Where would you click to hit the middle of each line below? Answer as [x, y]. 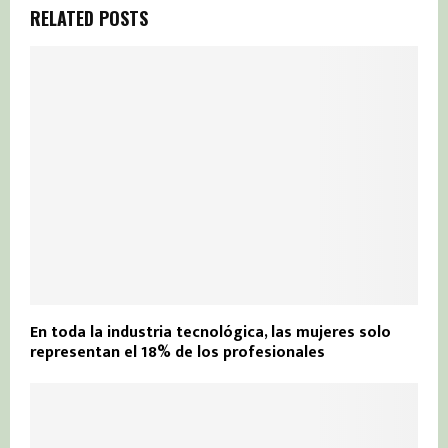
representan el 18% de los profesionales [177, 352]
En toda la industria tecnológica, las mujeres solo [210, 332]
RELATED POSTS [89, 18]
